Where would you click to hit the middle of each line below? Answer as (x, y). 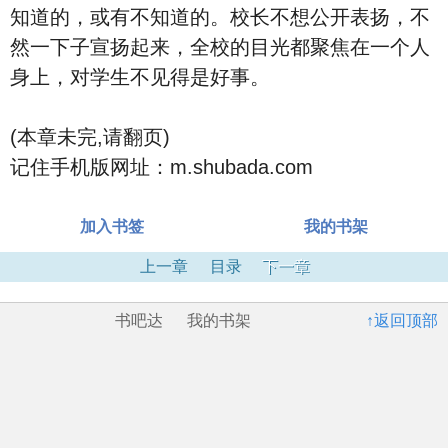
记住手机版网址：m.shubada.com (161, 167)
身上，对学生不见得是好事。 (140, 77)
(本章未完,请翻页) (90, 137)
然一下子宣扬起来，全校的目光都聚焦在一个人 (220, 47)
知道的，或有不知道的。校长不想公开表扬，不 (220, 17)
